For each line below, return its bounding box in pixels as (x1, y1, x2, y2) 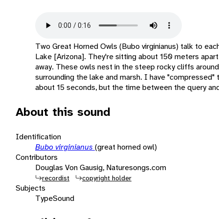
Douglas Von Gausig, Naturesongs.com (35, 162, 166, 173)
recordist (42, 173, 69, 182)
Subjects (16, 182, 45, 193)
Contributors (16, 152, 58, 162)
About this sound (16, 104, 110, 120)
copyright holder (82, 173, 131, 182)
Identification (16, 131, 61, 142)
